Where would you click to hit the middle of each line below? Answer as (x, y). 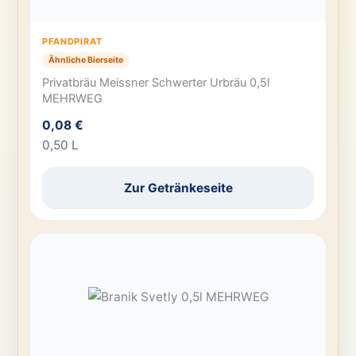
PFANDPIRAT (72, 41)
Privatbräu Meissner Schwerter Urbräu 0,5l (156, 83)
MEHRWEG (73, 99)
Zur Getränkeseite (178, 188)
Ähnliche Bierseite (86, 60)
